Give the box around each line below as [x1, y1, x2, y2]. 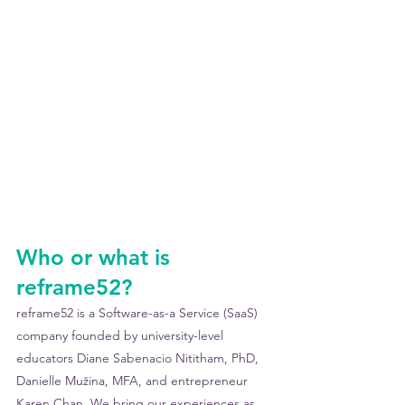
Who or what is [16, 244, 176, 270]
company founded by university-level [16, 327, 227, 344]
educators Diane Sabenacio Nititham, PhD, [16, 350, 262, 366]
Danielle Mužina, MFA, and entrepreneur [16, 372, 251, 389]
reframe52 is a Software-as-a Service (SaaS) [16, 305, 261, 321]
